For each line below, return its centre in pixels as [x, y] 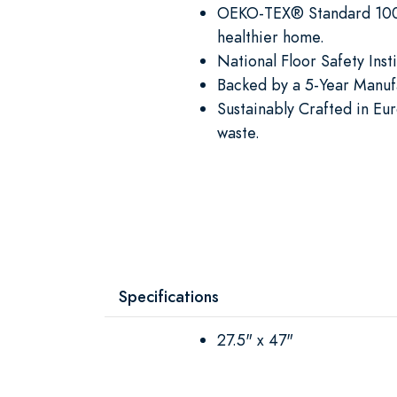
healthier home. [271, 36]
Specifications [169, 296]
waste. [238, 132]
